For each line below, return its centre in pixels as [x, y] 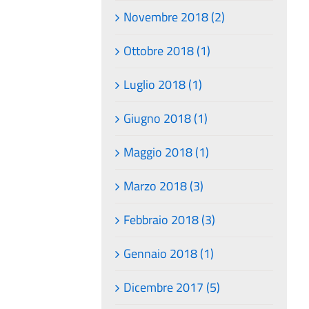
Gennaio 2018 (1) [169, 253]
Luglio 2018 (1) [163, 84]
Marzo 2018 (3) [164, 186]
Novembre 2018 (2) [175, 17]
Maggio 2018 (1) [167, 152]
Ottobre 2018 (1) [167, 50]
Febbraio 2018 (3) [170, 219]
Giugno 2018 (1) [166, 118]
